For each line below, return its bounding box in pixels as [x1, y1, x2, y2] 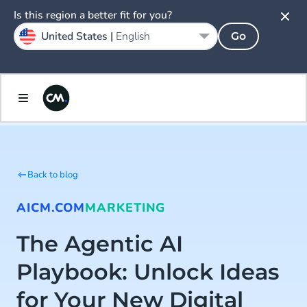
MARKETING [85, 199, 166, 216]
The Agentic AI [16, 230, 183, 257]
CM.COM [30, 199, 86, 216]
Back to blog [27, 169, 78, 181]
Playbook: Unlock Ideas [16, 258, 279, 285]
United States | [41, 29, 116, 44]
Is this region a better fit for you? [14, 8, 172, 23]
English [116, 29, 150, 44]
